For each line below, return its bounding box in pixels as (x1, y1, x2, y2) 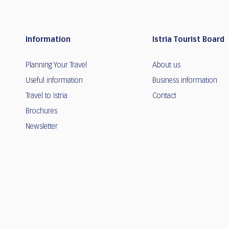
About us (152, 62, 180, 70)
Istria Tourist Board (152, 36, 224, 44)
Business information (152, 77, 217, 85)
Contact (152, 93, 176, 100)
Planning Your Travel (26, 62, 87, 70)
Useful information (26, 77, 83, 85)
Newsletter (26, 123, 58, 131)
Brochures (26, 108, 57, 116)
